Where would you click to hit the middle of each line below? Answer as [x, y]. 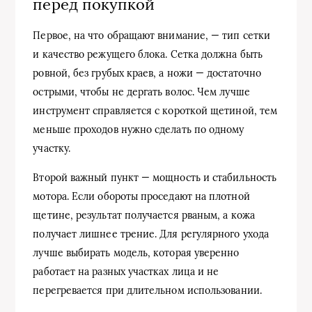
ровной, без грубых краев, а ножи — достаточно [147, 73]
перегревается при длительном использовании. [147, 291]
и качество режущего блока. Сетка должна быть [148, 55]
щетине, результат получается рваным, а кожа [144, 216]
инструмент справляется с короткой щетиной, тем [155, 111]
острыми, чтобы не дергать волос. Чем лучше [141, 92]
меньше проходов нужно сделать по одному [139, 130]
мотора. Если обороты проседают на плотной [141, 197]
